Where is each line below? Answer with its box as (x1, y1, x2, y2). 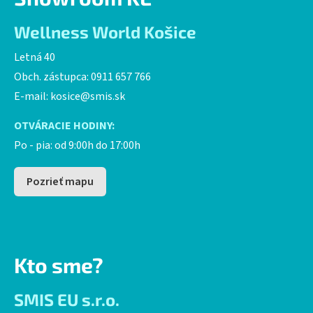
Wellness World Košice (14, 21, 196, 42)
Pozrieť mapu (27, 173, 94, 189)
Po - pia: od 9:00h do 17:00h (14, 137, 140, 153)
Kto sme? (14, 252, 103, 277)
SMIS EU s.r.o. (14, 289, 119, 310)
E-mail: (14, 88, 50, 104)
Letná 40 (14, 49, 55, 65)
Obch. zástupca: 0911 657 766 (14, 68, 151, 85)
